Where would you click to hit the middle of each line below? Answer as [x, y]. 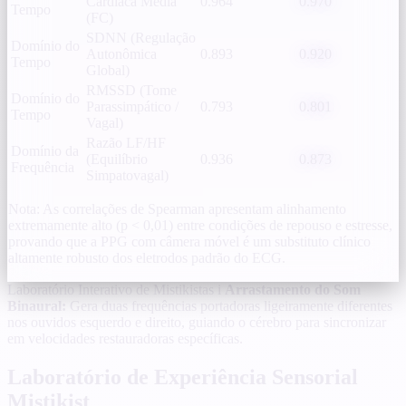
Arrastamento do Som [293, 289]
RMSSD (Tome [131, 90]
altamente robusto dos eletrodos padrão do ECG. [147, 257]
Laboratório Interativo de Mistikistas [111, 289]
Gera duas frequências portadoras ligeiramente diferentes [229, 305]
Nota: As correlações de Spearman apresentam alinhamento [177, 208]
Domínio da [45, 150]
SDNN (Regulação [141, 37]
